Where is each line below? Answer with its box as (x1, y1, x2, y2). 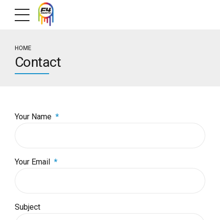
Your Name (15, 112, 52, 122)
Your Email (15, 157, 50, 167)
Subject (15, 202, 40, 212)
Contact (15, 54, 61, 70)
